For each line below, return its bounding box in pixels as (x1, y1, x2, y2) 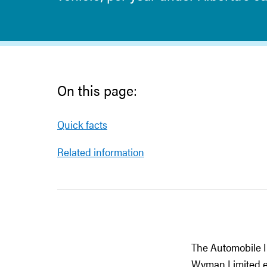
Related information (57, 144, 144, 159)
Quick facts (57, 117, 107, 132)
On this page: (57, 80, 137, 100)
